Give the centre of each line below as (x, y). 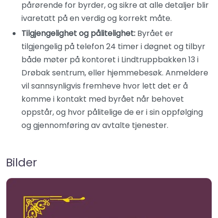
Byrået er (154, 33)
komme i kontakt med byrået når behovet (103, 99)
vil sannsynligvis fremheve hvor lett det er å (105, 86)
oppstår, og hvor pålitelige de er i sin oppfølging (112, 112)
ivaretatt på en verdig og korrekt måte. (97, 18)
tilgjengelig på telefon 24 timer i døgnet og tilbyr (113, 46)
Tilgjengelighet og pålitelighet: (78, 33)
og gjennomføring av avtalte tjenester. (95, 125)
